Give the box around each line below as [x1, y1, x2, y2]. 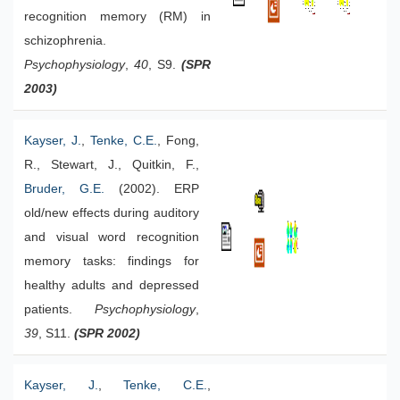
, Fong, [157, 134, 199, 147]
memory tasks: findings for [24, 254, 199, 268]
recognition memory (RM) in [24, 10, 211, 23]
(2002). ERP [104, 182, 199, 196]
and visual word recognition [24, 230, 199, 244]
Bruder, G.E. [24, 182, 104, 196]
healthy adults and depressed [24, 279, 199, 292]
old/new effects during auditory [24, 206, 199, 220]
